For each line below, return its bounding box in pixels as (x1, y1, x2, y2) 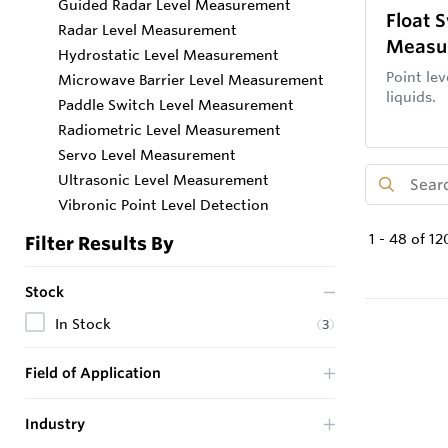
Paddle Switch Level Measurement (58, 96, 294, 114)
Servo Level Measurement (58, 146, 236, 164)
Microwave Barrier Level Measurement (58, 71, 324, 89)
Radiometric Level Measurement (58, 121, 281, 139)
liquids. (386, 88, 436, 106)
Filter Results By (25, 232, 174, 254)
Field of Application (25, 364, 161, 382)
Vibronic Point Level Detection (58, 196, 269, 214)
